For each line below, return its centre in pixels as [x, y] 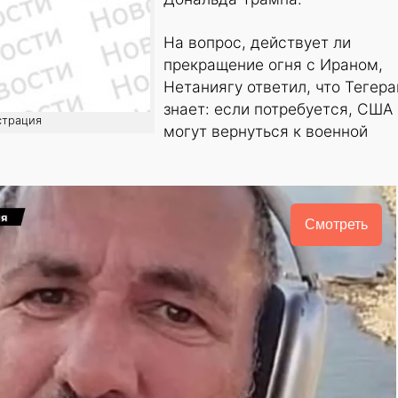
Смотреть [336, 225]
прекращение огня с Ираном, [273, 65]
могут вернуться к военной [266, 131]
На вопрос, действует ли [257, 43]
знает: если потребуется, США [278, 109]
